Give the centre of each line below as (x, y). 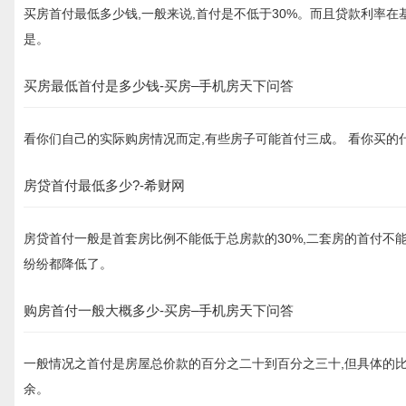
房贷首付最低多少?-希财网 (104, 185)
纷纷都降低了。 (68, 264)
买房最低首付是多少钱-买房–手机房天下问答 (159, 86)
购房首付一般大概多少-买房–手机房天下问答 (159, 310)
